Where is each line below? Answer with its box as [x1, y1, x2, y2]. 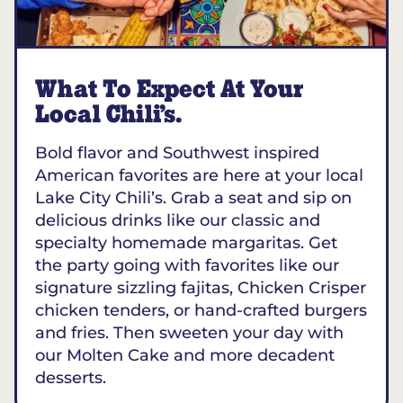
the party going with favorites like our [35, 255, 339, 275]
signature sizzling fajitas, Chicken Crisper [35, 278, 366, 298]
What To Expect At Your [35, 77, 303, 103]
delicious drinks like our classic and [35, 210, 320, 230]
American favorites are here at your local [35, 166, 363, 185]
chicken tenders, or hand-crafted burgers [35, 300, 367, 320]
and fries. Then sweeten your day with [35, 323, 344, 343]
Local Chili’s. [35, 103, 182, 128]
